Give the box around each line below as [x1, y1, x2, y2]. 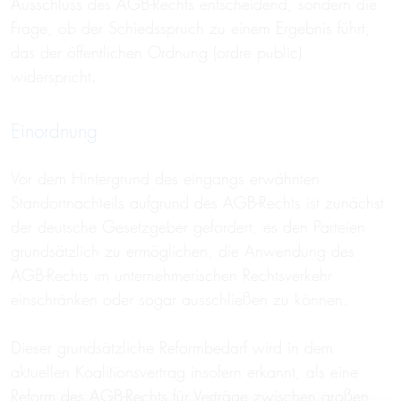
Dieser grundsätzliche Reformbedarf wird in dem [11, 337, 333, 358]
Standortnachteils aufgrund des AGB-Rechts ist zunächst [11, 192, 384, 213]
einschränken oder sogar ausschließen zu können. [11, 289, 354, 310]
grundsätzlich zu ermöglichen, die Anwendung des [11, 241, 354, 261]
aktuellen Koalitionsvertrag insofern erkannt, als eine [11, 362, 358, 382]
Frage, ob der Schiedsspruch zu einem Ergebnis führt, [11, 18, 371, 38]
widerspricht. [11, 66, 102, 87]
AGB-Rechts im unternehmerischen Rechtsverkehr [11, 265, 332, 286]
